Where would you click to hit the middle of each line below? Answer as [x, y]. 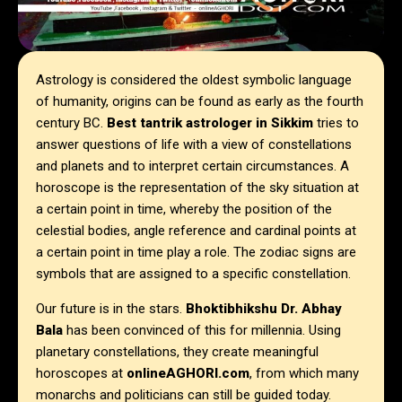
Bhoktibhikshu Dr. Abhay [264, 309]
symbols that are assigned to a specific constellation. [193, 274]
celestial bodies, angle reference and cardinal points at [196, 231]
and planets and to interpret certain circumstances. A [192, 166]
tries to [338, 123]
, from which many [304, 374]
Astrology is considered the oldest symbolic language [194, 80]
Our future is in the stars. [111, 309]
